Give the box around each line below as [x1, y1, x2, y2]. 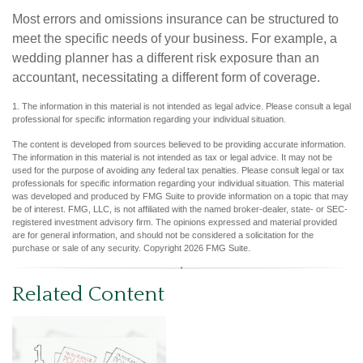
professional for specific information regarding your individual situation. [12, 113, 286, 124]
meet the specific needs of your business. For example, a [12, 31, 337, 45]
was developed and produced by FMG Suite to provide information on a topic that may [12, 190, 348, 201]
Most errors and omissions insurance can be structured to [12, 11, 339, 26]
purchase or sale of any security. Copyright [12, 242, 184, 253]
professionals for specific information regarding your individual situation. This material [12, 177, 344, 188]
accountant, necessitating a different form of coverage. [12, 70, 320, 84]
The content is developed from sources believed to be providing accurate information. [12, 139, 346, 149]
